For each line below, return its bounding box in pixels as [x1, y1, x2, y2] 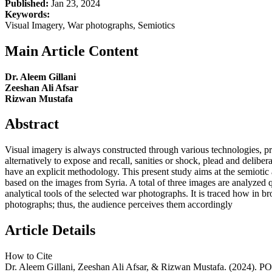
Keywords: [5, 8, 50, 19]
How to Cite [5, 251, 52, 262]
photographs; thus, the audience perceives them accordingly [5, 199, 233, 210]
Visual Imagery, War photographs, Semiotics [5, 19, 175, 30]
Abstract [5, 116, 59, 132]
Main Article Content [5, 42, 138, 59]
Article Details [5, 222, 95, 239]
